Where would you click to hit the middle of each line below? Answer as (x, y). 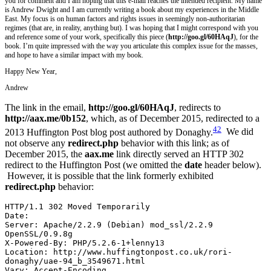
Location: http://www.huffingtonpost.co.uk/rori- (119, 252)
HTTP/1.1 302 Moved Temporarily (77, 206)
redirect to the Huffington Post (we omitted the (95, 165)
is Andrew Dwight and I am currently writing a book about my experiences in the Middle (132, 10)
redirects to (200, 108)
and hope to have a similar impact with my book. (74, 55)
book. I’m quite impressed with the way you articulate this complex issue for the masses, (131, 46)
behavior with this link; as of (174, 143)
